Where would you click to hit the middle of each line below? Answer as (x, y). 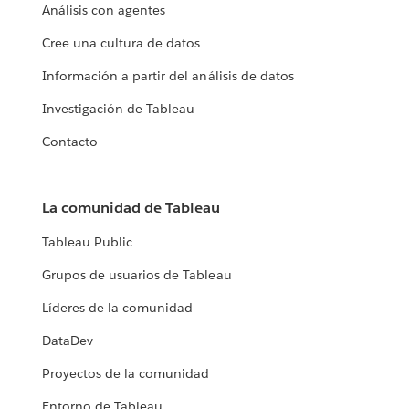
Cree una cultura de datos (121, 43)
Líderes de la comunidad (118, 308)
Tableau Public (88, 242)
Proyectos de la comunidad (126, 374)
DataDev (68, 341)
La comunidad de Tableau (131, 208)
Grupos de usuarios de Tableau (137, 275)
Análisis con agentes (104, 10)
